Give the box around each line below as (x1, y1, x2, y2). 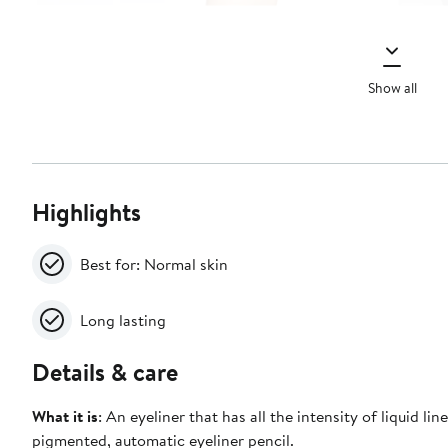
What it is (32, 405, 98, 428)
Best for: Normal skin (80, 253, 228, 276)
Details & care (32, 355, 178, 390)
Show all (367, 77, 417, 98)
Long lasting (80, 309, 166, 332)
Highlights (32, 195, 141, 230)
